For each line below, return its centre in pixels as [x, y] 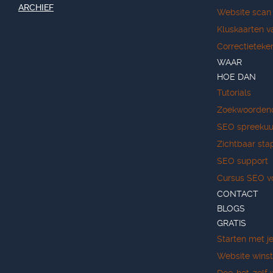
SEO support [243, 161]
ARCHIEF [36, 7]
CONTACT [238, 193]
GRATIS [232, 223]
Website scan [244, 12]
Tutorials [234, 92]
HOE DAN [236, 76]
